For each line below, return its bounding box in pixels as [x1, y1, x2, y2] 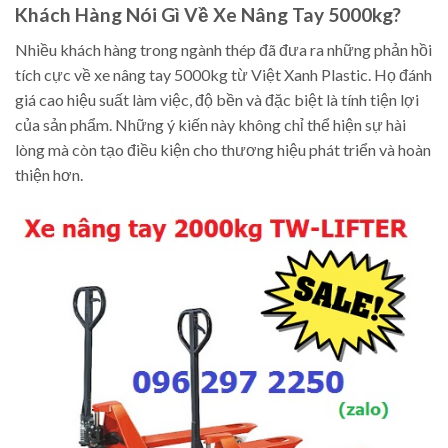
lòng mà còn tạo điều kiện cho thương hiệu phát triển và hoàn [15, 139, 431, 159]
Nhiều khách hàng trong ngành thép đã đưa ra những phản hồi [15, 39, 432, 59]
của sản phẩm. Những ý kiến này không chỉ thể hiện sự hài [15, 114, 406, 134]
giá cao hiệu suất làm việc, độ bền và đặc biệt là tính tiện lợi [15, 89, 419, 109]
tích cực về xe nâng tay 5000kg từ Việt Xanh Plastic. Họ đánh [15, 64, 432, 84]
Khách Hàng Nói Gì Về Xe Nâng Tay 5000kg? [15, 3, 401, 27]
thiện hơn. [15, 164, 83, 184]
